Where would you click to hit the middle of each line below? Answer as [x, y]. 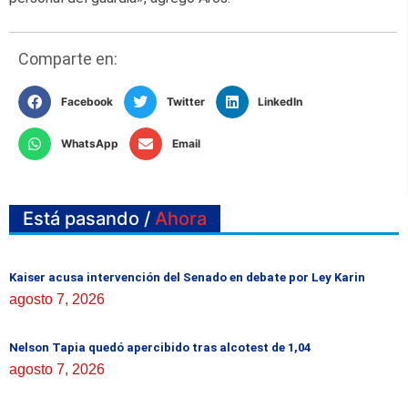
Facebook [87, 101]
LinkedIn [280, 101]
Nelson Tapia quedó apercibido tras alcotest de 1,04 [160, 348]
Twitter [185, 101]
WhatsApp [89, 143]
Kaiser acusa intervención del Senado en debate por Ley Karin [187, 278]
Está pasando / [89, 218]
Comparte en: [68, 58]
